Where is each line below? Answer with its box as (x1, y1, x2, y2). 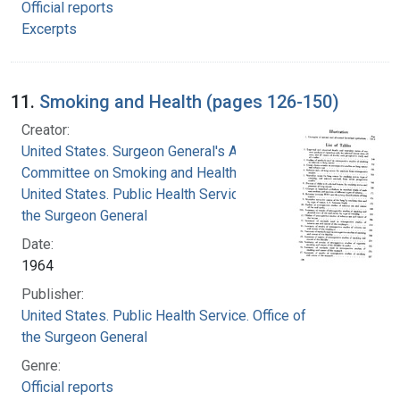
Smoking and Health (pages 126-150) (39, 90, 339, 112)
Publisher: (21, 285, 84, 303)
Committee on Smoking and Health (21, 163, 237, 181)
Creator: (21, 121, 70, 138)
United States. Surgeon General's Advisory (21, 142, 284, 160)
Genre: (21, 356, 61, 374)
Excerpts (21, 20, 77, 37)
